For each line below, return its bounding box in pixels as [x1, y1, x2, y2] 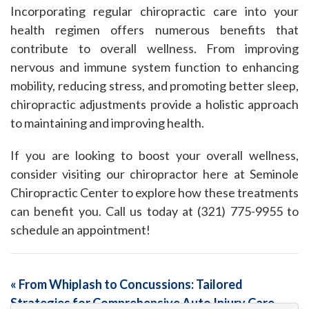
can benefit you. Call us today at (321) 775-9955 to [10, 203, 299, 219]
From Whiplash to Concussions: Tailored [17, 277, 243, 292]
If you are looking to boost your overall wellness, [10, 148, 299, 163]
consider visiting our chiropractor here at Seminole [10, 166, 299, 181]
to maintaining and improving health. [10, 115, 204, 130]
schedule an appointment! [10, 222, 150, 237]
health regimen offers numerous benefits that [10, 22, 299, 37]
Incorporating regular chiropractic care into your [10, 3, 299, 19]
